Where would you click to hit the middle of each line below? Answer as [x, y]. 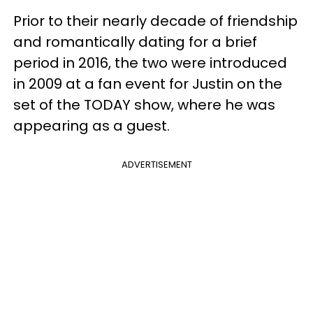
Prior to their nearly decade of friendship [155, 21]
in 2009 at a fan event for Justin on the [148, 83]
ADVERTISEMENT [156, 164]
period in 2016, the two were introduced [150, 63]
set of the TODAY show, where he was [144, 104]
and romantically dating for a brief [135, 42]
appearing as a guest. [92, 125]
